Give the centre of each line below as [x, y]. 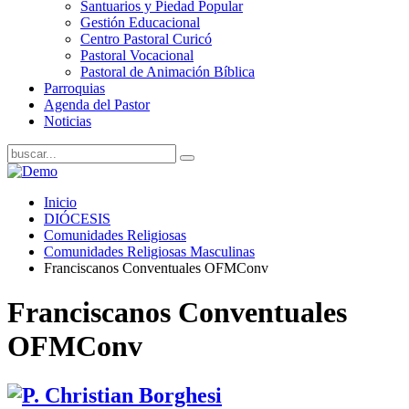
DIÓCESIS [77, 219]
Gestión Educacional [140, 22]
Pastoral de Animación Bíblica [168, 72]
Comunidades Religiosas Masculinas [149, 252]
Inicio [60, 202]
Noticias [68, 121]
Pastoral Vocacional [137, 55]
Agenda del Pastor [97, 105]
